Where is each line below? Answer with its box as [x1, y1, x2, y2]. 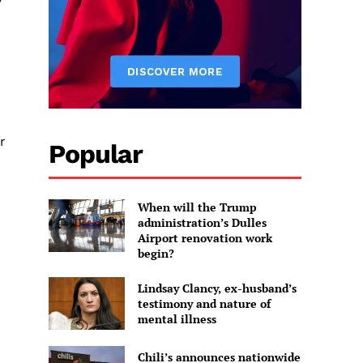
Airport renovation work [137, 229, 272, 246]
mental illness [137, 310, 216, 327]
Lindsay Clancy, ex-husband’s [137, 280, 297, 296]
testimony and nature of [137, 295, 271, 311]
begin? [137, 245, 174, 261]
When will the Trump [137, 199, 257, 215]
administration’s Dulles [137, 214, 267, 230]
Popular [49, 138, 143, 169]
